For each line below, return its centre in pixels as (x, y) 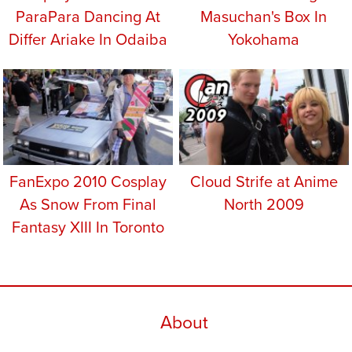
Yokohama (264, 39)
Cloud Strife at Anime (264, 181)
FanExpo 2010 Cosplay (88, 181)
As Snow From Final (88, 203)
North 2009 (264, 203)
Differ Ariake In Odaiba (88, 39)
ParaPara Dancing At (88, 16)
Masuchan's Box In (264, 16)
